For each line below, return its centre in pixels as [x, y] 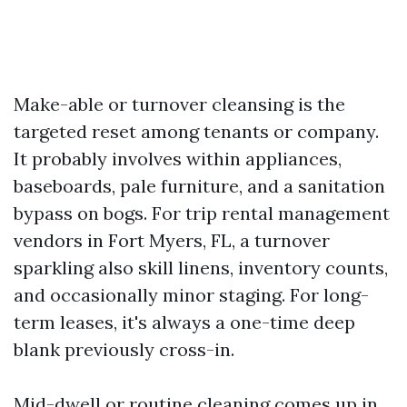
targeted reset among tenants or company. [196, 131]
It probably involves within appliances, [178, 159]
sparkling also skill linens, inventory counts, [201, 268]
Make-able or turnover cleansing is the [179, 104]
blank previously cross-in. [124, 349]
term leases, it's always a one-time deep [184, 322]
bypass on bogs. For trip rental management [202, 213]
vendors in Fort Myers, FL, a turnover [172, 240]
